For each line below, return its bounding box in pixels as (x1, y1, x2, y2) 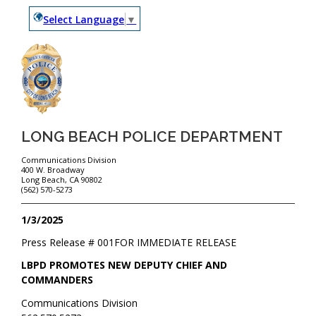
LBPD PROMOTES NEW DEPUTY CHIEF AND (21, 258, 228, 272)
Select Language (43, 12, 125, 26)
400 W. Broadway (21, 164, 85, 176)
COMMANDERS (21, 273, 94, 287)
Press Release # (21, 236, 98, 250)
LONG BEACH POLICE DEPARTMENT (21, 128, 284, 145)
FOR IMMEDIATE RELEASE (114, 236, 237, 250)
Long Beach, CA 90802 (21, 174, 103, 186)
